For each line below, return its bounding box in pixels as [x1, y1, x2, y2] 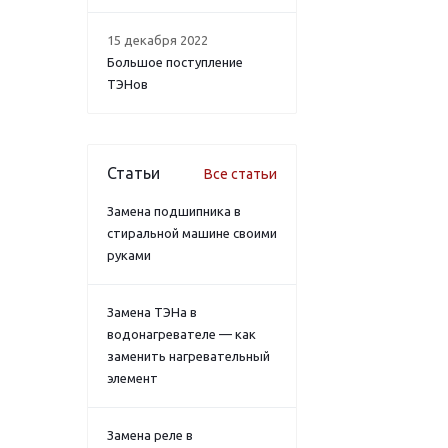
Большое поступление [107, 55, 243, 69]
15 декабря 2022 [107, 33, 208, 47]
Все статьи [204, 166, 277, 182]
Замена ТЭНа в [107, 305, 197, 319]
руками [107, 248, 151, 262]
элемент [107, 371, 158, 385]
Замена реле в [107, 428, 193, 442]
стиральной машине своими [107, 226, 277, 240]
